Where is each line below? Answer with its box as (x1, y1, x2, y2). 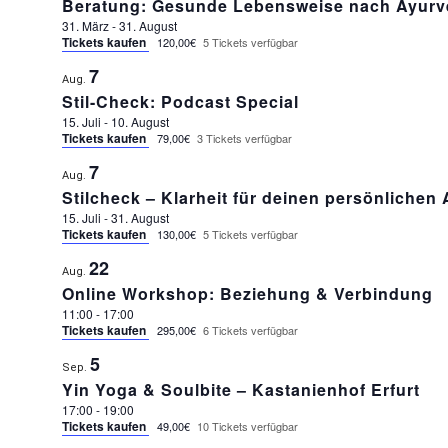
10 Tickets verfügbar (196, 418, 298, 434)
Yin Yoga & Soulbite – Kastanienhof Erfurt (61, 378, 420, 401)
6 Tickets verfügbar (202, 322, 298, 338)
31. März (61, 17, 109, 34)
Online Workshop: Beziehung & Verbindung (61, 282, 433, 305)
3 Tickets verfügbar (196, 130, 292, 146)
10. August (110, 113, 169, 130)
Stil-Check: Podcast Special (61, 90, 299, 113)
